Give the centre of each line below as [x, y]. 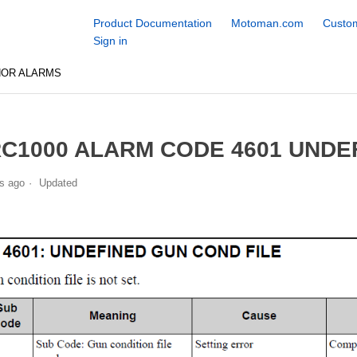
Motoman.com [267, 23]
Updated [58, 182]
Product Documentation [152, 23]
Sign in [110, 41]
